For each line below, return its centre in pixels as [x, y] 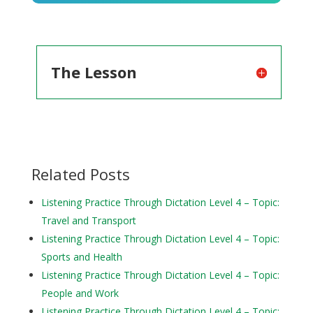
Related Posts [80, 174]
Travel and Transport [88, 220]
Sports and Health [81, 257]
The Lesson [94, 72]
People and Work [80, 293]
